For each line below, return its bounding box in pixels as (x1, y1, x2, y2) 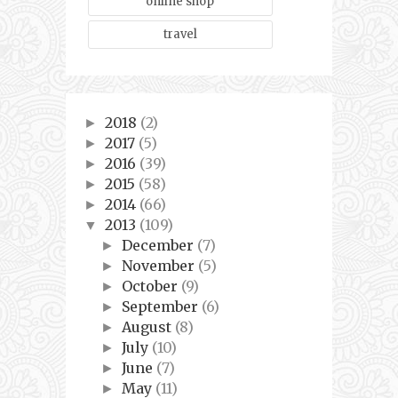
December (122, 236, 198, 255)
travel (163, 27, 197, 43)
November (122, 257, 199, 275)
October (122, 277, 182, 296)
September (122, 298, 203, 316)
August (122, 318, 176, 337)
